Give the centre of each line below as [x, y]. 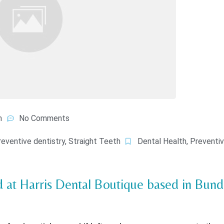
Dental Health [162, 141]
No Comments [44, 118]
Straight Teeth [94, 141]
